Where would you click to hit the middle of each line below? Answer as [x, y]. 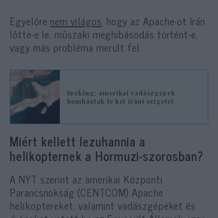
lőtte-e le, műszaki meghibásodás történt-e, [104, 34]
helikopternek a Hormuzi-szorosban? [107, 155]
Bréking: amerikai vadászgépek [121, 92]
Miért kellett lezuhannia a [78, 141]
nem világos [76, 21]
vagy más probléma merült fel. [76, 47]
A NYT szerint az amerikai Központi [86, 179]
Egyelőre [30, 21]
